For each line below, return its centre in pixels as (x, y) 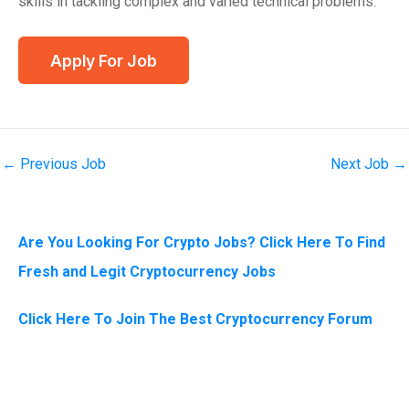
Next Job (362, 164)
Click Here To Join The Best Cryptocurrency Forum (195, 320)
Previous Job (61, 164)
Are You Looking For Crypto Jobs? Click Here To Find (202, 243)
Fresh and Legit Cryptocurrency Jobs (147, 272)
